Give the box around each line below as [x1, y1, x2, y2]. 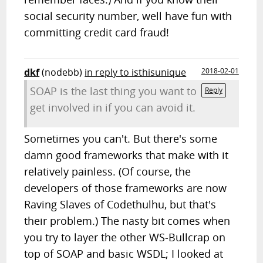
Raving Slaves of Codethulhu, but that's [24, 197, 217, 211]
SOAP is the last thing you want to [30, 84, 197, 98]
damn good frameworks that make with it [24, 148, 229, 162]
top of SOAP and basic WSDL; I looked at [24, 247, 224, 261]
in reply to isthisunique [85, 66, 187, 79]
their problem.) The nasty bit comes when [24, 214, 231, 228]
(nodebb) [42, 66, 83, 79]
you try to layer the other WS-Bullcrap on [24, 230, 226, 244]
